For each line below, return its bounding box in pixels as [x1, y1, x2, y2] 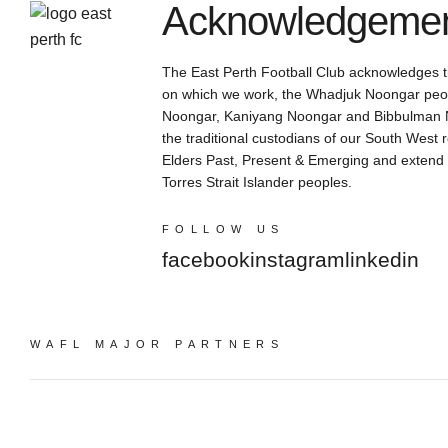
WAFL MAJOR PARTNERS [30, 338, 285, 350]
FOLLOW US [162, 223, 285, 235]
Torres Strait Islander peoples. [162, 174, 352, 190]
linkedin [345, 248, 419, 271]
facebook [162, 248, 250, 271]
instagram [250, 248, 345, 271]
